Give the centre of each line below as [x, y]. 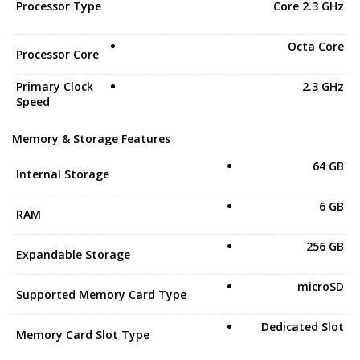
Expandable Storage [73, 254]
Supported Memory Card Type [101, 295]
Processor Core [57, 54]
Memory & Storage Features [91, 139]
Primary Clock [55, 86]
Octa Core [316, 46]
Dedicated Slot [303, 327]
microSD [321, 286]
